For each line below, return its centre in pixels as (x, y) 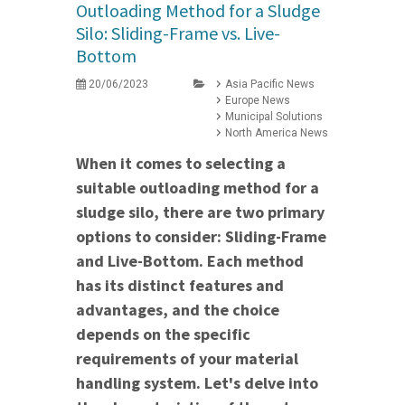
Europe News (258, 101)
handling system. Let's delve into (197, 383)
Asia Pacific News (270, 85)
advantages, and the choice (178, 310)
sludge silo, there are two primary (200, 212)
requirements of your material (187, 359)
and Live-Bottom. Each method (190, 261)
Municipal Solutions (274, 117)
